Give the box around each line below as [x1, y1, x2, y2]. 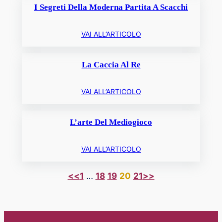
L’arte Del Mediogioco [70, 117, 152, 127]
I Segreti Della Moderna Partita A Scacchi [34, 2, 188, 12]
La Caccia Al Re [81, 60, 141, 70]
